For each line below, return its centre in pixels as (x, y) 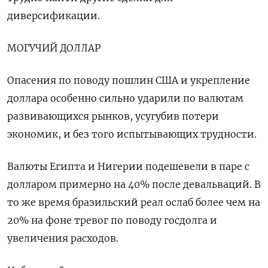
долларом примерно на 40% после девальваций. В (134, 185)
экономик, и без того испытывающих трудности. (132, 134)
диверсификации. (54, 16)
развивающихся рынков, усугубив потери (113, 116)
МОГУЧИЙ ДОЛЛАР (54, 48)
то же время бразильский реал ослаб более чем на (134, 202)
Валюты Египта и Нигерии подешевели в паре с (128, 167)
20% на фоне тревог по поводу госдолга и (112, 220)
